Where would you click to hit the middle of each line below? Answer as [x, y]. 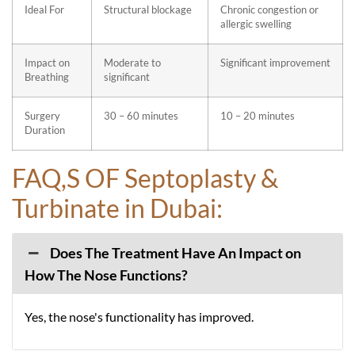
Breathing [47, 77]
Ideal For [44, 10]
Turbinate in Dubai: [117, 208]
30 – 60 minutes [141, 116]
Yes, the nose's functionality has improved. [139, 317]
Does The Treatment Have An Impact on [176, 253]
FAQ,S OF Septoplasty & [145, 178]
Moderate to [132, 63]
